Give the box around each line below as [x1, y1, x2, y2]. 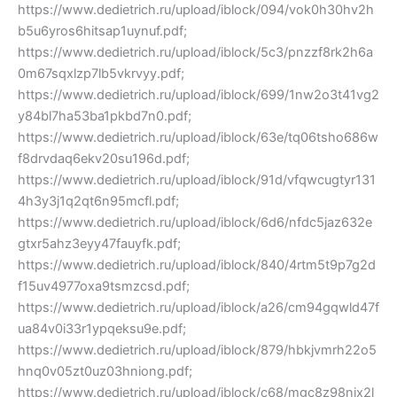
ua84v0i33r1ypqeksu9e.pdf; [18, 320, 186, 337]
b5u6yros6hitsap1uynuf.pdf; [18, 22, 187, 39]
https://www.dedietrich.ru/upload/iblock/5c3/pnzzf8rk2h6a [18, 43, 373, 60]
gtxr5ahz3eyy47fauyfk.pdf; [18, 235, 181, 252]
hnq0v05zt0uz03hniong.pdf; [18, 362, 192, 379]
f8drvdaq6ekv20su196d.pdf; [18, 150, 190, 167]
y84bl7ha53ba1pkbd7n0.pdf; [18, 107, 191, 124]
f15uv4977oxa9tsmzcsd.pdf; [18, 277, 190, 294]
